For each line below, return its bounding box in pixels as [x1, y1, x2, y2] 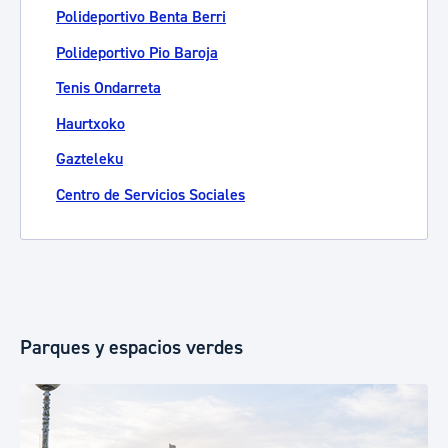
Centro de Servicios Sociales [56, 184, 245, 204]
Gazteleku [56, 148, 123, 169]
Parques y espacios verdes [20, 335, 243, 360]
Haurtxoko [56, 113, 125, 133]
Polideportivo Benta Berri [56, 6, 226, 27]
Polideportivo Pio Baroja [56, 42, 218, 62]
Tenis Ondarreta [56, 77, 161, 98]
